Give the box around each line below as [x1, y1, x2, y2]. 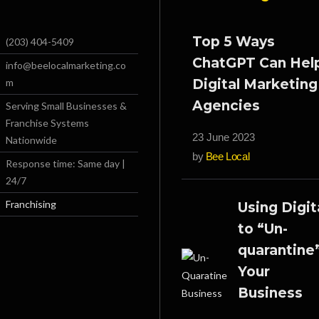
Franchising [6, 198, 56, 210]
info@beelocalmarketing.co [6, 59, 126, 71]
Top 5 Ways [192, 33, 275, 50]
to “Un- [238, 221, 288, 237]
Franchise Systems [6, 117, 89, 129]
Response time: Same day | [6, 157, 125, 169]
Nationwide [6, 134, 57, 146]
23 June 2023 [192, 131, 255, 143]
